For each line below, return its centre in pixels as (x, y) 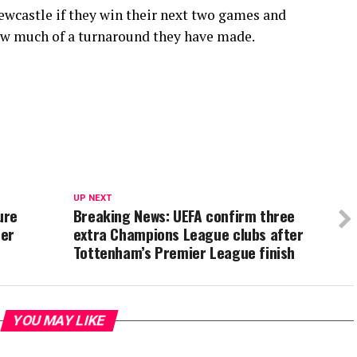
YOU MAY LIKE (59, 321)
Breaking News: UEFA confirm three (184, 216)
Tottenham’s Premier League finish (184, 253)
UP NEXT (92, 198)
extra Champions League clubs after (188, 234)
